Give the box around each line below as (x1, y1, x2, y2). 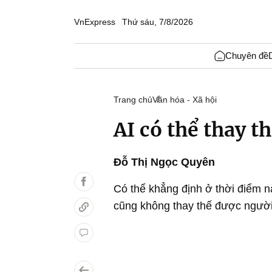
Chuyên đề (225, 50, 268, 61)
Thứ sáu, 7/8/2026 (122, 16, 193, 27)
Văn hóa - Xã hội (152, 95, 217, 104)
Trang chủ (114, 95, 152, 104)
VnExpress (74, 16, 115, 27)
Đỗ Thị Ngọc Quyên (114, 156, 215, 168)
